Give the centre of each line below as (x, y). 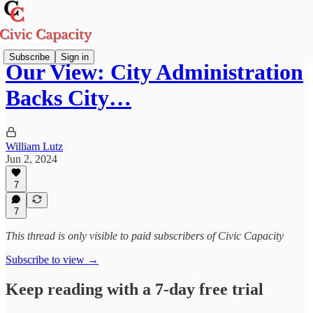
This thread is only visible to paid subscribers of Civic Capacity (145, 236)
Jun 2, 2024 (31, 159)
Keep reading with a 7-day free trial (134, 289)
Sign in (75, 57)
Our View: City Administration (154, 72)
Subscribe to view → (52, 260)
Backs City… (68, 98)
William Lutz (34, 146)
